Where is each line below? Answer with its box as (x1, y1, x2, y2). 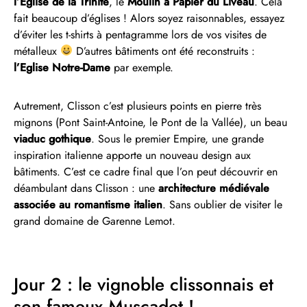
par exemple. (110, 59, 173, 75)
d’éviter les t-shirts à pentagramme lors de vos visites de (14, 26, 267, 42)
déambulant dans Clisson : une (14, 180, 158, 196)
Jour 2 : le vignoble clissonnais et (14, 271, 273, 297)
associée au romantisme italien (14, 196, 162, 212)
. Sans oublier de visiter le (162, 196, 282, 212)
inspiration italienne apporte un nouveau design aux (14, 147, 251, 163)
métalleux (14, 42, 60, 59)
